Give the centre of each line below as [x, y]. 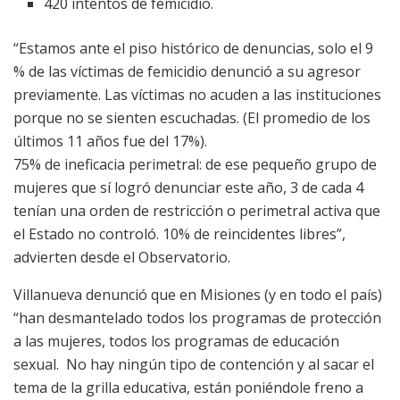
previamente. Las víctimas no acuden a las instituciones [197, 95]
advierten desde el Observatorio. [122, 258]
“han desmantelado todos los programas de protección [197, 318]
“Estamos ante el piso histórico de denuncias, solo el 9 [193, 49]
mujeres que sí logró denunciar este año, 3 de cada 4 [188, 188]
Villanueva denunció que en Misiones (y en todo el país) [198, 295]
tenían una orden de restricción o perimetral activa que [197, 211]
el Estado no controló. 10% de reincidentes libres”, [179, 234]
